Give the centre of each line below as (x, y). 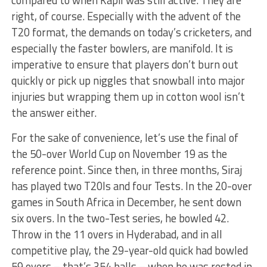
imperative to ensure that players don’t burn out (125, 64)
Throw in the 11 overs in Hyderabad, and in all (117, 234)
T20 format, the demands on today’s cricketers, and (131, 32)
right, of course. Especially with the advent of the (126, 16)
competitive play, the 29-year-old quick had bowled (129, 250)
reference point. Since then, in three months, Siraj (126, 170)
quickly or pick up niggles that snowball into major (128, 80)
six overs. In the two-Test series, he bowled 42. (120, 218)
